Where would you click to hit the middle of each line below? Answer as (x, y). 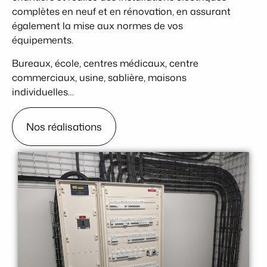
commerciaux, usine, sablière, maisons (99, 77)
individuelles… (43, 91)
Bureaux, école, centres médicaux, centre (105, 63)
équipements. (44, 40)
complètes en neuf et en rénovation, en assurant (121, 12)
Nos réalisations (64, 126)
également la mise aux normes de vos (97, 26)
